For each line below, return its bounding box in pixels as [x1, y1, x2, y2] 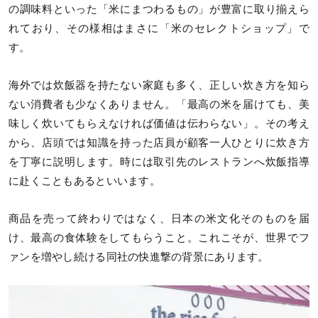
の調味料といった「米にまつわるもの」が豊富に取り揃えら [9, 4, 309, 16]
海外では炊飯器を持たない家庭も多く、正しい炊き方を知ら [9, 79, 309, 92]
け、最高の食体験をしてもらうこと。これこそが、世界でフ [9, 232, 309, 244]
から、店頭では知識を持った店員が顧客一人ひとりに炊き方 [9, 137, 309, 149]
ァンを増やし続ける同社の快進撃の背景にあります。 [9, 251, 269, 263]
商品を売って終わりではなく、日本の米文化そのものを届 [9, 213, 309, 225]
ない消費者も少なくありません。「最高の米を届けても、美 [9, 99, 309, 111]
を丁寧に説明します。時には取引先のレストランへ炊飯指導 [9, 156, 309, 168]
